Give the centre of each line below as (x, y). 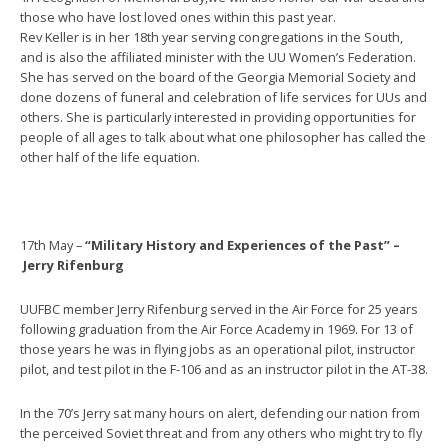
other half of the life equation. (110, 157)
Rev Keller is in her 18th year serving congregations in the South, (211, 37)
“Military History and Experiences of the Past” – (241, 245)
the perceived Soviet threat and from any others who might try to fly (221, 433)
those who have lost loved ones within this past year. (178, 17)
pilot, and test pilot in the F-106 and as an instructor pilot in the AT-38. (224, 369)
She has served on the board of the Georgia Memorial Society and (218, 77)
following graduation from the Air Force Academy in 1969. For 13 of (216, 329)
